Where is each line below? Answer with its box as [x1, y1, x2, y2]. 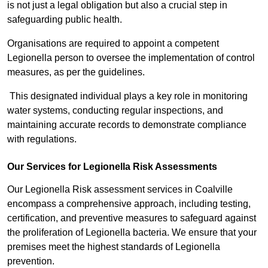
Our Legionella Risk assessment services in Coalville [7, 184, 233, 195]
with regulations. [7, 134, 77, 145]
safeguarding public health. [7, 14, 124, 25]
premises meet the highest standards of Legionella [7, 242, 220, 252]
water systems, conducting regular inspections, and [7, 105, 223, 116]
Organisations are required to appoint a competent [7, 38, 219, 49]
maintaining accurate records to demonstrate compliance [7, 120, 246, 130]
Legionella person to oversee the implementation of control [7, 53, 255, 63]
